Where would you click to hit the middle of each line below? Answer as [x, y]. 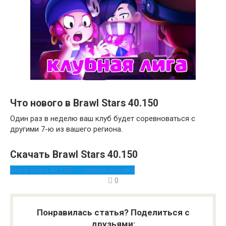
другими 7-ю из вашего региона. [66, 129]
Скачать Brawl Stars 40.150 [74, 155]
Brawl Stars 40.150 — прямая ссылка [72, 170]
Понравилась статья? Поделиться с [113, 213]
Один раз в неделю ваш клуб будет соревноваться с [103, 119]
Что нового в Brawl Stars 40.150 [84, 103]
